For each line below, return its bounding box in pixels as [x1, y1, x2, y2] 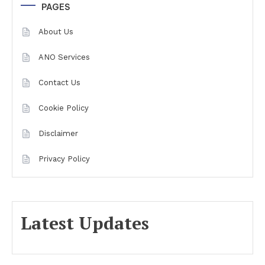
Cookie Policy [38, 104, 89, 112]
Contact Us [38, 78, 80, 87]
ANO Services [38, 53, 90, 62]
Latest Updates [21, 211, 149, 235]
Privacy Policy [38, 154, 90, 163]
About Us [38, 27, 73, 36]
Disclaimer [38, 129, 78, 138]
